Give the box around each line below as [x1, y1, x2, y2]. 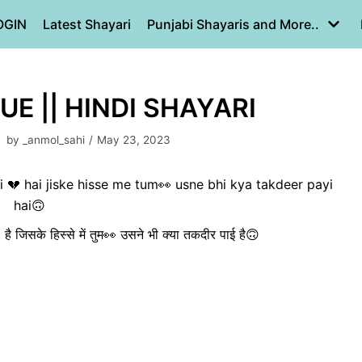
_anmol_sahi [23, 133, 85, 146]
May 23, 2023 [97, 133, 170, 146]
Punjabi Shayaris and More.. [147, 15, 319, 32]
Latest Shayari [43, 15, 131, 32]
